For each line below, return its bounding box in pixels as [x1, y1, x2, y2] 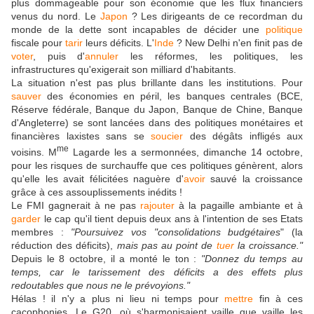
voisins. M [11, 146, 57, 158]
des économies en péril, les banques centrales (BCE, [41, 90, 303, 102]
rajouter [140, 199, 175, 211]
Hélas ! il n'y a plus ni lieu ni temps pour [11, 292, 225, 304]
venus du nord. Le [11, 11, 100, 22]
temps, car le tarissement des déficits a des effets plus [11, 266, 303, 278]
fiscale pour [11, 37, 65, 48]
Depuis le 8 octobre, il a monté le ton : [11, 252, 201, 264]
